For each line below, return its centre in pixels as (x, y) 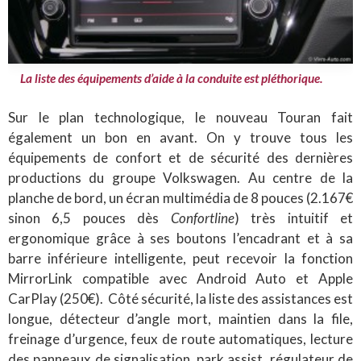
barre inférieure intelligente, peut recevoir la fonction (180, 258)
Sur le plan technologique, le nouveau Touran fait (180, 117)
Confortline (202, 218)
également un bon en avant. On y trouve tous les (180, 137)
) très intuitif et (294, 218)
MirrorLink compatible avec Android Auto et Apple (180, 278)
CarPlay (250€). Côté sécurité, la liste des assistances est (180, 298)
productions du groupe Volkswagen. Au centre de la (180, 177)
